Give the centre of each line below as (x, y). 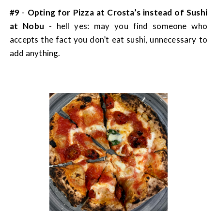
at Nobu (29, 26)
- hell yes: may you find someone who (128, 26)
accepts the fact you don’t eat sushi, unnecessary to (108, 40)
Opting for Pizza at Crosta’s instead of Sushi (117, 13)
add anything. (35, 53)
